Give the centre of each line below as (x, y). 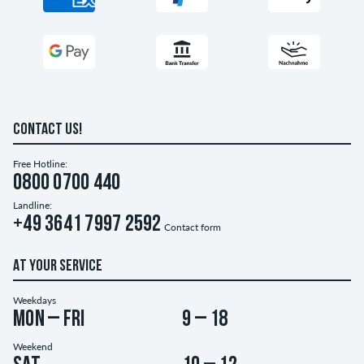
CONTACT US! (48, 130)
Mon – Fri (49, 320)
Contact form (192, 227)
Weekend (33, 346)
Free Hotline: (40, 163)
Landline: (32, 205)
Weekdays (35, 300)
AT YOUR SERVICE (58, 266)
